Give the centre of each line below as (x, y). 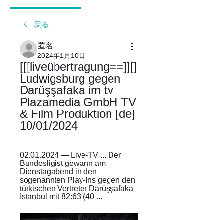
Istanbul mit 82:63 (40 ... (61, 197)
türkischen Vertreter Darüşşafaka (76, 188)
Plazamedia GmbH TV (78, 102)
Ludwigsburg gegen (70, 78)
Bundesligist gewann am (63, 163)
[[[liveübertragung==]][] (78, 67)
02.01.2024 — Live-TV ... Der (70, 155)
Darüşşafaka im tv (67, 90)
